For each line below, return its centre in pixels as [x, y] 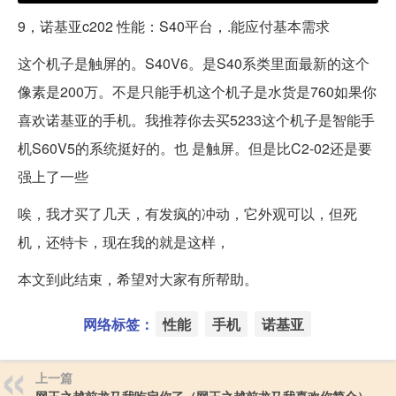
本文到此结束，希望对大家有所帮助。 [138, 279]
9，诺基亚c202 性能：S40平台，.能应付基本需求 [174, 27]
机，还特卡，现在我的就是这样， [124, 242]
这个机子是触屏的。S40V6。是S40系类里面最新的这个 [194, 64]
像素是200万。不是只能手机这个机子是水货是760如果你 [197, 92]
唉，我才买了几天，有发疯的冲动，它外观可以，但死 [187, 214]
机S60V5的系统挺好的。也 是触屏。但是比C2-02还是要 [195, 148]
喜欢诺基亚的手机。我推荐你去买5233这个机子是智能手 [196, 120]
